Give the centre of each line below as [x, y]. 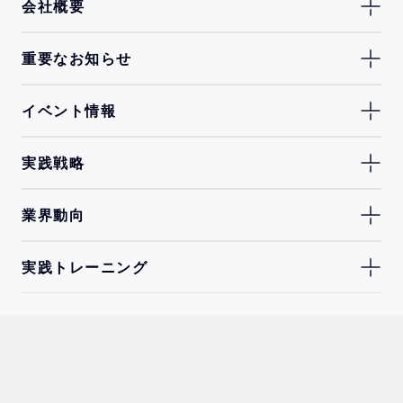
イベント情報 [69, 111]
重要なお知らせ [77, 58]
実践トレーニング [85, 267]
